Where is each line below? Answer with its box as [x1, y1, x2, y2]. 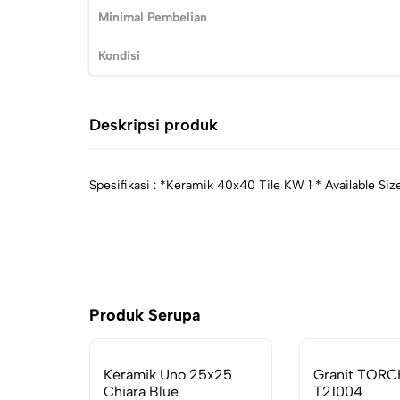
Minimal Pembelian [98, 10, 207, 25]
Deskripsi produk [89, 115, 218, 135]
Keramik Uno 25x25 [104, 366, 232, 383]
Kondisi [98, 48, 140, 63]
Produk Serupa [89, 305, 201, 325]
